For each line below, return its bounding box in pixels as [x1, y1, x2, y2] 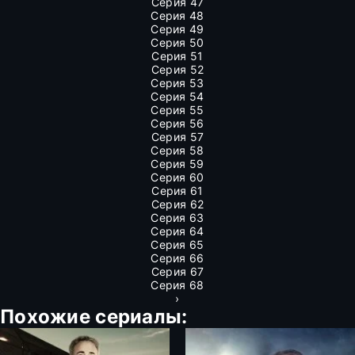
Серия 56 [151, 116, 204, 130]
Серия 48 [151, 9, 204, 22]
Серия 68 [151, 278, 204, 292]
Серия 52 [151, 63, 204, 76]
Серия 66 [151, 251, 204, 265]
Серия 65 [151, 238, 204, 251]
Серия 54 [151, 90, 204, 103]
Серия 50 [151, 36, 204, 49]
